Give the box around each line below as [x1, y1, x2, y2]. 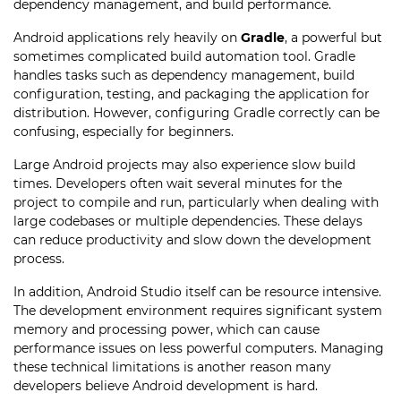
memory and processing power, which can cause [13, 321, 320, 337]
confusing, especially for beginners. [13, 124, 234, 140]
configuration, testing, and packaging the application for [13, 86, 370, 102]
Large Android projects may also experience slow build [13, 157, 355, 173]
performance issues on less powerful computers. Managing [13, 340, 384, 356]
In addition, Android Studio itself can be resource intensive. [13, 284, 381, 300]
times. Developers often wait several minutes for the [13, 175, 342, 192]
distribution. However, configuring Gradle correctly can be [13, 105, 380, 121]
